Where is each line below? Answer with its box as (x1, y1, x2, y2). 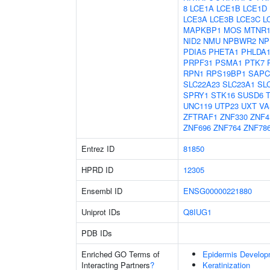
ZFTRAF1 (183, 111, 218, 122)
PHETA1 (209, 46, 239, 57)
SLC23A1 (222, 78, 255, 90)
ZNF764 (213, 122, 241, 133)
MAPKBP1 (183, 24, 221, 36)
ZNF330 (220, 111, 248, 122)
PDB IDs (81, 227, 112, 239)
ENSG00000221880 (183, 185, 252, 196)
